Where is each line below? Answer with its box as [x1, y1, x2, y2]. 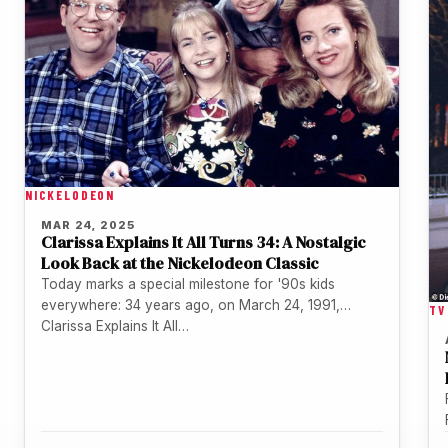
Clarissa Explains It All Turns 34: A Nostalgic [41, 230, 366, 253]
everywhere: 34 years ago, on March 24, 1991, [41, 296, 340, 313]
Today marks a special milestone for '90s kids [41, 275, 335, 292]
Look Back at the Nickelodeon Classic [41, 251, 319, 274]
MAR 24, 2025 [41, 217, 135, 232]
